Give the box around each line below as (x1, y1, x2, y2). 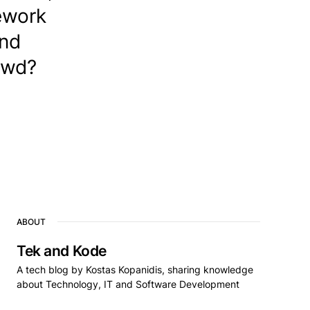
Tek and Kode (17, 242, 107, 259)
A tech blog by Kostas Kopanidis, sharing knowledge (17, 264, 253, 275)
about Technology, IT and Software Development (17, 278, 239, 290)
